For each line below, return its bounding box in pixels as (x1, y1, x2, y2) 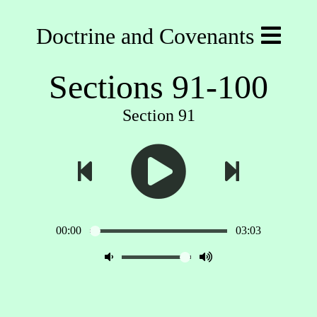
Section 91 (122, 106, 195, 125)
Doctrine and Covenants (36, 23, 254, 49)
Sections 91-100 (49, 68, 268, 105)
